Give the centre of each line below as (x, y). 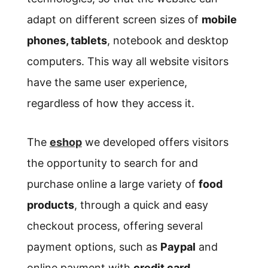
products (50, 205)
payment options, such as (93, 247)
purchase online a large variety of (112, 184)
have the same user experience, (107, 83)
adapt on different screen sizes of (114, 20)
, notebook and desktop (167, 41)
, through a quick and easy (141, 205)
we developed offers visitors (155, 142)
